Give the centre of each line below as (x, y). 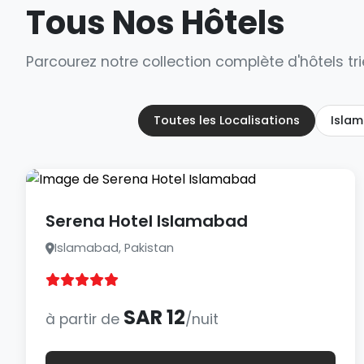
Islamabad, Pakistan (114, 248)
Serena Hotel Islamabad (147, 221)
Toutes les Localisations (227, 120)
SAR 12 (154, 317)
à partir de (84, 319)
